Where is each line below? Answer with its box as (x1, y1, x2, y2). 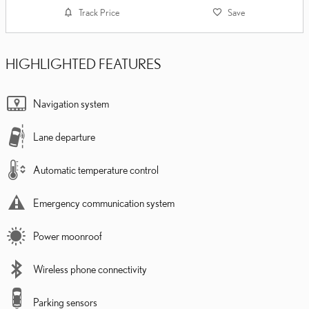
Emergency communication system (33, 197, 175, 210)
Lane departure (33, 130, 95, 143)
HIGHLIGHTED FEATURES (6, 56, 161, 72)
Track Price (79, 7, 120, 19)
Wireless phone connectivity (33, 263, 147, 276)
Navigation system (33, 97, 109, 110)
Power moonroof (33, 230, 102, 243)
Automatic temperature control (33, 163, 159, 177)
